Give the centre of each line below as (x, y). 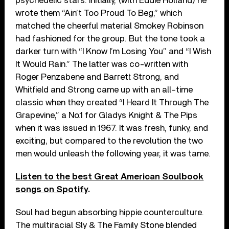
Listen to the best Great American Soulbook (110, 176)
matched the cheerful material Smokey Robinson (110, 26)
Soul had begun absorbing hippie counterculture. (110, 212)
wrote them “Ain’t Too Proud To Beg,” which (99, 13)
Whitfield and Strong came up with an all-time (104, 89)
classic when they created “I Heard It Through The (112, 102)
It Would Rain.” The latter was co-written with (102, 64)
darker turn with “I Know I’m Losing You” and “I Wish (113, 51)
